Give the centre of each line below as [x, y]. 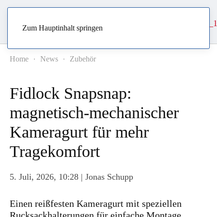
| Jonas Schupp [106, 177]
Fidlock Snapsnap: [70, 93]
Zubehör [83, 59]
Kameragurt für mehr [79, 132]
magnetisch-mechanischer [94, 113]
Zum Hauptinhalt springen [62, 28]
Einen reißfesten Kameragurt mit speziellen [96, 203]
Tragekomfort [55, 151]
